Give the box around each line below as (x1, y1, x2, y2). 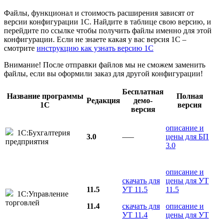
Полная (176, 92, 203, 101)
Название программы (6, 92, 84, 101)
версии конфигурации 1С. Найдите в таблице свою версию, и (4, 18, 211, 26)
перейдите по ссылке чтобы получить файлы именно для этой (4, 26, 212, 35)
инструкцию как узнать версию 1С (37, 44, 153, 53)
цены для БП (166, 132, 209, 141)
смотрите (4, 44, 37, 53)
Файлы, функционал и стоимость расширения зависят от (4, 9, 194, 18)
